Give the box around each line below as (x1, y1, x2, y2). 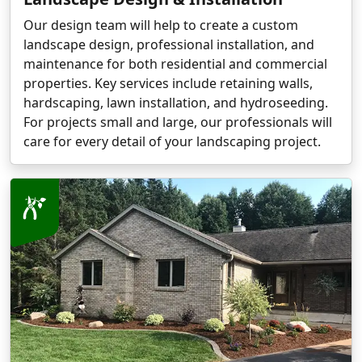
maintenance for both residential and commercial (23, 55, 327, 74)
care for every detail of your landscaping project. (23, 133, 321, 151)
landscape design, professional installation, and (23, 36, 314, 54)
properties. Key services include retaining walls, (23, 74, 313, 93)
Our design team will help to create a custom (23, 16, 298, 35)
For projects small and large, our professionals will (23, 113, 332, 132)
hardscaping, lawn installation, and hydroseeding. (23, 94, 328, 112)
